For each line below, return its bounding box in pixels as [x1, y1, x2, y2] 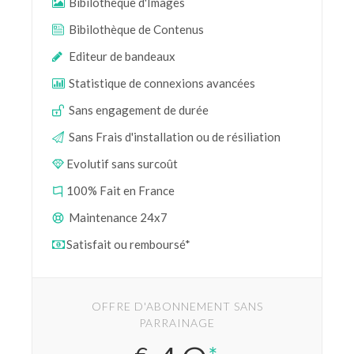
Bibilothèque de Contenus [66, 22, 204, 36]
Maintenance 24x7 [66, 210, 168, 224]
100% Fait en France [66, 183, 175, 198]
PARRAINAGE [139, 316, 215, 330]
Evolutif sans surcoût [66, 156, 178, 171]
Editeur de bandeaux [66, 49, 175, 63]
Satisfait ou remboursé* [66, 237, 190, 251]
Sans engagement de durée [66, 103, 209, 117]
